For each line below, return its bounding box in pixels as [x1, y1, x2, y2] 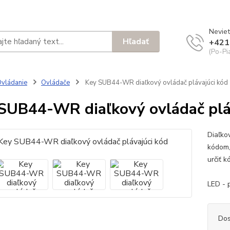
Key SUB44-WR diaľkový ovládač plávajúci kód [83, 78, 228, 87]
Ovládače [41, 78, 70, 87]
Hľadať [123, 35, 149, 47]
